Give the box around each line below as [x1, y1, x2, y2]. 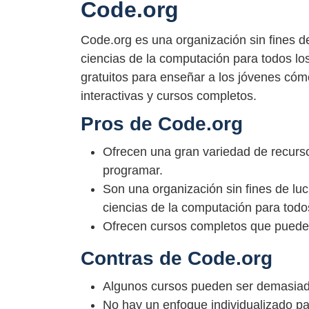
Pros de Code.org [81, 112, 243, 134]
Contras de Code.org [81, 247, 272, 269]
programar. [103, 163, 163, 177]
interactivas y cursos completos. [81, 88, 257, 103]
